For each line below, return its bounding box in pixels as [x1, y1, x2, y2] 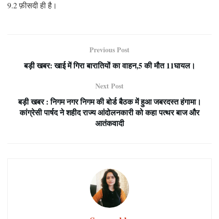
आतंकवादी [95, 117, 124, 129]
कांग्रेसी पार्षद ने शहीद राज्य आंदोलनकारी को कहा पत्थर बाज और [20, 106, 199, 118]
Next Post [95, 80, 124, 91]
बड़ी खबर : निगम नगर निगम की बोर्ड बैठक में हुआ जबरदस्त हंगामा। [18, 95, 201, 107]
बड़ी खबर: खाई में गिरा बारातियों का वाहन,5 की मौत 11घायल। [23, 59, 196, 71]
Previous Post [89, 44, 130, 55]
